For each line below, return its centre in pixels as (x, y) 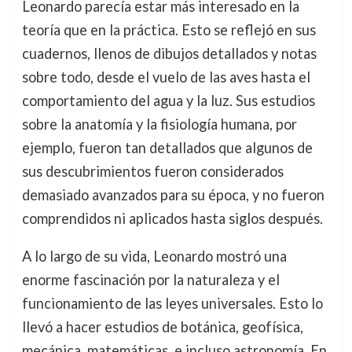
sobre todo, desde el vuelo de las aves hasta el (166, 77)
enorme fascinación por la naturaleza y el (150, 280)
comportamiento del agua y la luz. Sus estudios (168, 101)
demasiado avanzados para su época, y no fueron (173, 195)
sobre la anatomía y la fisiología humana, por (159, 125)
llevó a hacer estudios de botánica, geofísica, (162, 327)
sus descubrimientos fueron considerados (152, 172)
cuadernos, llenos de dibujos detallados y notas (169, 54)
